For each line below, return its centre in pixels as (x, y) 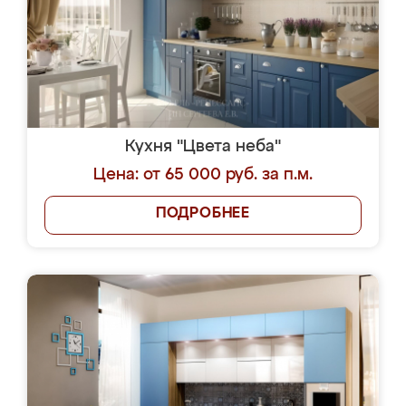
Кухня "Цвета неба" (203, 147)
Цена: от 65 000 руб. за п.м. (203, 175)
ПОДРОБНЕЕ (203, 214)
